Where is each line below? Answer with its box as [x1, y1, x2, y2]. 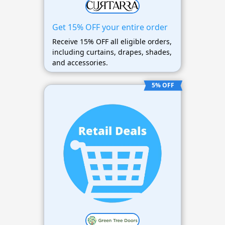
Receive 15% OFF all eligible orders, [52, 37, 172, 47]
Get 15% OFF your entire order [52, 22, 168, 33]
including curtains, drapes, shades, [52, 47, 172, 57]
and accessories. [52, 58, 108, 68]
